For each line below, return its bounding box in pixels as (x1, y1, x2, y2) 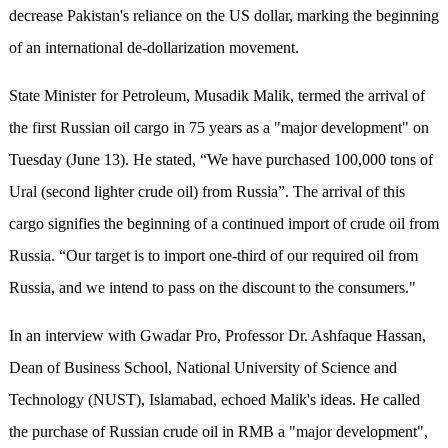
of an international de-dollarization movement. (8, 39, 303, 57)
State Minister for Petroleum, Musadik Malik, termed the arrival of (8, 87, 425, 105)
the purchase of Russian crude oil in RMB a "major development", (8, 423, 428, 441)
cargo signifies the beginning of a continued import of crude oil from (8, 215, 439, 233)
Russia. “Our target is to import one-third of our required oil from (8, 247, 418, 265)
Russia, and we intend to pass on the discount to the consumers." (8, 279, 416, 297)
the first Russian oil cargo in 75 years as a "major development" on (8, 119, 429, 137)
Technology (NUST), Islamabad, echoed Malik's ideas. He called (8, 391, 420, 409)
